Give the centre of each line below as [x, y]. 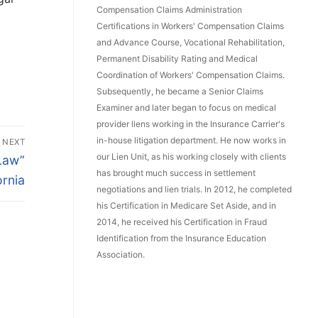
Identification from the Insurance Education [181, 238]
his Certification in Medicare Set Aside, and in [186, 206]
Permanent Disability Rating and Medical [177, 59]
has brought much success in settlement [176, 173]
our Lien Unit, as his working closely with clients [191, 157]
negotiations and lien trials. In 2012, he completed [194, 190]
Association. [121, 255]
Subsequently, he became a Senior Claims [180, 92]
